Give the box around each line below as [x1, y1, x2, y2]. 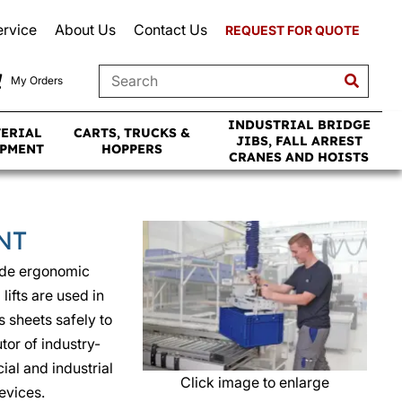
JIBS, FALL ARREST [235, 133, 363, 149]
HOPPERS [101, 141, 163, 157]
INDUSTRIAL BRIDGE [227, 117, 371, 133]
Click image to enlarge [179, 372, 329, 391]
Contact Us [134, 21, 207, 39]
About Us [55, 21, 116, 39]
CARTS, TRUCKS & [74, 125, 191, 141]
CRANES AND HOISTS [229, 149, 370, 165]
